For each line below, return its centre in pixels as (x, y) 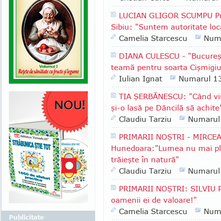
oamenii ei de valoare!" (154, 200)
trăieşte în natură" (145, 159)
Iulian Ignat (141, 78)
